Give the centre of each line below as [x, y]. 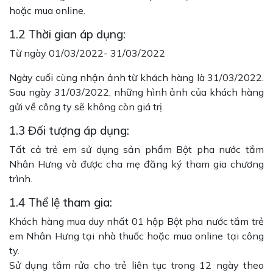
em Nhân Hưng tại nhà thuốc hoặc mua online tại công [136, 236]
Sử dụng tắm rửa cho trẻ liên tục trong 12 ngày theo [136, 265]
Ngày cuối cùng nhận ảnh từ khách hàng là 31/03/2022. [136, 77]
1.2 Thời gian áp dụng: [67, 34]
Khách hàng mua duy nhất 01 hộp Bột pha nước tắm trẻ [136, 221]
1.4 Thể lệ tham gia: [61, 202]
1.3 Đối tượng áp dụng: [69, 130]
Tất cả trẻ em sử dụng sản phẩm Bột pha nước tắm [136, 149]
